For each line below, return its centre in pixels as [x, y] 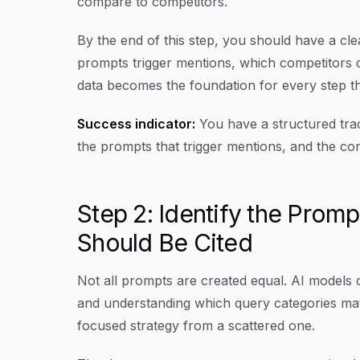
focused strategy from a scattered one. [196, 325]
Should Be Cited [165, 243]
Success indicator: [136, 123]
